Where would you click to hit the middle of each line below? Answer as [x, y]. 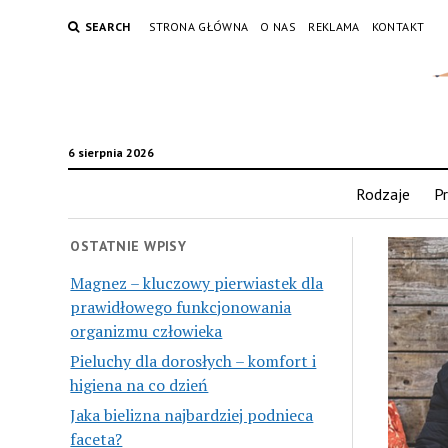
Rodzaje [382, 194]
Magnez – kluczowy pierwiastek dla [197, 282]
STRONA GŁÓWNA [198, 26]
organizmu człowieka [146, 330]
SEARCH [107, 26]
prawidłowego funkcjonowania [181, 306]
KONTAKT [398, 26]
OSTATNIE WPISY [128, 246]
